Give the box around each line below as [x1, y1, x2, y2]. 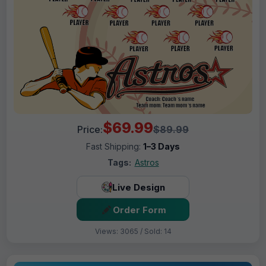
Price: [77, 123, 103, 136]
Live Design [112, 181, 165, 193]
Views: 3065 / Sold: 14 [94, 227, 172, 236]
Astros [134, 157, 159, 168]
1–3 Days [143, 141, 180, 152]
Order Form [112, 204, 166, 216]
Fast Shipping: [86, 141, 143, 152]
